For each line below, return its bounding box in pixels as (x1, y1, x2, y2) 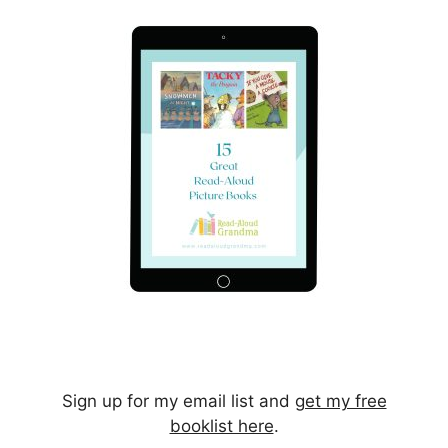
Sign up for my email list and (61, 391, 295, 412)
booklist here (169, 416, 274, 437)
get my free (294, 391, 387, 412)
